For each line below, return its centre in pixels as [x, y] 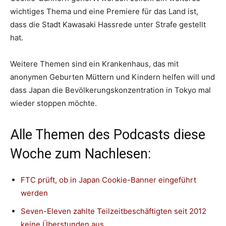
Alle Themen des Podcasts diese [108, 134]
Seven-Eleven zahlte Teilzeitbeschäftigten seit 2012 [114, 211]
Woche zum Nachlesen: [80, 154]
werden [34, 193]
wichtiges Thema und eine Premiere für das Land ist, [104, 11]
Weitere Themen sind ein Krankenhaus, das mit [94, 64]
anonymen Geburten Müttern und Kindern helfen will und [112, 77]
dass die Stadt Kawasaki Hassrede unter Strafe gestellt [108, 24]
